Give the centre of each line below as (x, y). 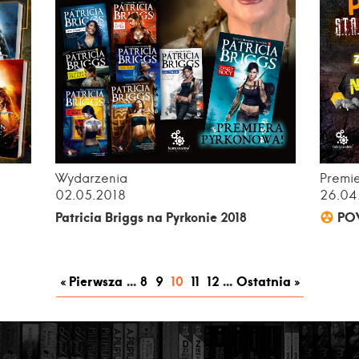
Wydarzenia (91, 178)
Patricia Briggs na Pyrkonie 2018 (151, 217)
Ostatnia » (268, 281)
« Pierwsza (91, 281)
